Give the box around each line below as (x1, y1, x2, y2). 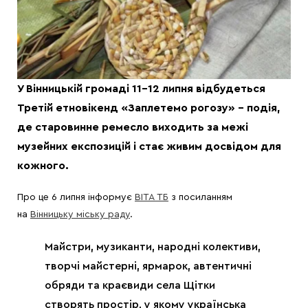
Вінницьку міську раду (30, 210, 130, 220)
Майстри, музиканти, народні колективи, (45, 241, 261, 253)
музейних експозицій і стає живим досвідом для (17, 141, 281, 153)
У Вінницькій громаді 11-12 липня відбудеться (17, 83, 265, 95)
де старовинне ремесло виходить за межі (17, 122, 248, 133)
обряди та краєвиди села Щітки (45, 280, 215, 291)
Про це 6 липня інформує (17, 192, 135, 203)
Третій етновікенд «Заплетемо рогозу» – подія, (17, 102, 280, 114)
